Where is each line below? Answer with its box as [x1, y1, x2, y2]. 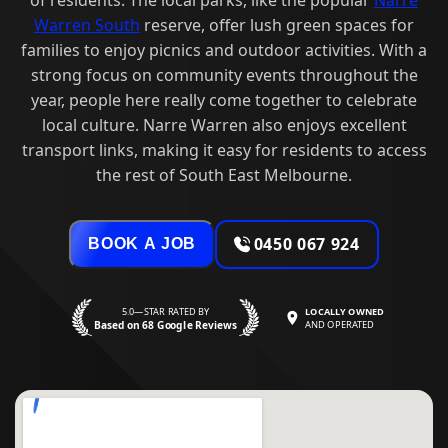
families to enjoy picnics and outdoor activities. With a [21, 38, 427, 61]
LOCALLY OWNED [305, 305, 385, 318]
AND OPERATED [305, 317, 375, 331]
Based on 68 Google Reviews [93, 317, 237, 332]
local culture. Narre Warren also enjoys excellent [41, 113, 407, 136]
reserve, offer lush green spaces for [140, 13, 414, 36]
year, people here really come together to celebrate [31, 88, 417, 111]
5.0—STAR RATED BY [121, 305, 209, 318]
